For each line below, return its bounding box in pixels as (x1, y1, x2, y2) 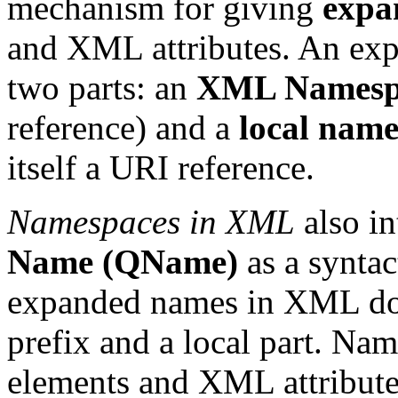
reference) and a (7, 108, 239, 147)
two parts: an (7, 68, 196, 107)
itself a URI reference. (7, 148, 314, 187)
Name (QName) (7, 243, 238, 282)
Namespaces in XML (7, 203, 295, 242)
